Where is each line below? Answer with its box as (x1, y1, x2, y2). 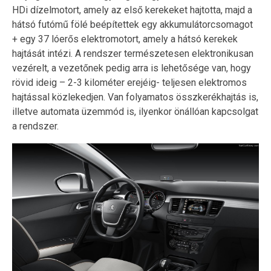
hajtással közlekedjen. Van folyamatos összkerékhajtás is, (12, 91, 258, 103)
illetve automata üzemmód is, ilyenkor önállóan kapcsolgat (12, 105, 258, 117)
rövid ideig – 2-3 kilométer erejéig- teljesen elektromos (12, 76, 247, 88)
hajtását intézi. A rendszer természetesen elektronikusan (12, 47, 253, 59)
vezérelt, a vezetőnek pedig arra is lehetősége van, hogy (12, 62, 251, 74)
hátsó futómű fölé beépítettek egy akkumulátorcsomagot (12, 18, 253, 30)
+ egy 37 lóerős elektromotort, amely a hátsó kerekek (12, 33, 238, 45)
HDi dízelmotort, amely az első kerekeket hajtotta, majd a (12, 4, 252, 16)
